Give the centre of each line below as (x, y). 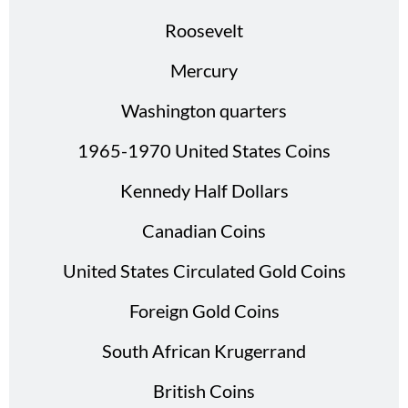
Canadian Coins (204, 230)
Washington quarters (204, 110)
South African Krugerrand (204, 351)
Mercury (204, 70)
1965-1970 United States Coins (204, 150)
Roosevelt (204, 30)
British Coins (204, 391)
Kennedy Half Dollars (204, 190)
